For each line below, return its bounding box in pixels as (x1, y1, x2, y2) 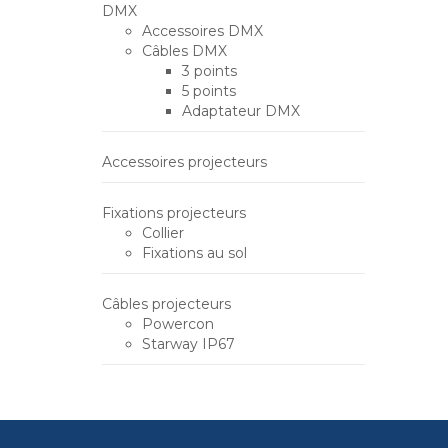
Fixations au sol (142, 244, 247, 262)
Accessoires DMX (142, 22, 263, 40)
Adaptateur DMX (182, 102, 300, 120)
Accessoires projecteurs (102, 153, 267, 171)
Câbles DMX (142, 42, 227, 60)
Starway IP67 (142, 335, 235, 353)
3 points (182, 62, 237, 80)
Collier (142, 224, 184, 242)
